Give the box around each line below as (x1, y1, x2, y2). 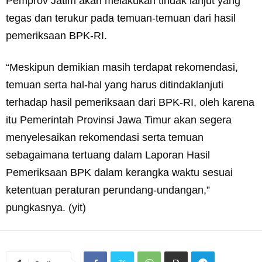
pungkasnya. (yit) (6, 202, 86, 213)
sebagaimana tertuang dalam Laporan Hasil (6, 149, 210, 161)
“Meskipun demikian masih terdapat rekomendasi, (6, 61, 238, 73)
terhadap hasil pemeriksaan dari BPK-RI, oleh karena (6, 96, 254, 108)
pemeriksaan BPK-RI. (6, 30, 107, 42)
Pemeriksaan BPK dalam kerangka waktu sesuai (6, 167, 233, 178)
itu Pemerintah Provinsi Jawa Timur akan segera (6, 114, 232, 126)
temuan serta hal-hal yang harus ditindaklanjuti (6, 79, 223, 91)
